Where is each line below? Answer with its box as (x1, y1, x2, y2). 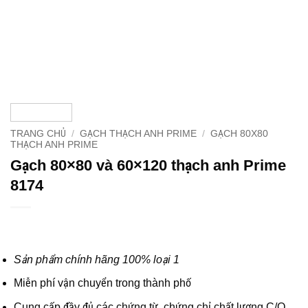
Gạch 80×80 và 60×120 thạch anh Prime (10, 156, 286, 174)
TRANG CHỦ (10, 129, 66, 139)
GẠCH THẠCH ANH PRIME (80, 129, 197, 139)
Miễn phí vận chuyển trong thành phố (14, 277, 191, 289)
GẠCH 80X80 (210, 129, 269, 139)
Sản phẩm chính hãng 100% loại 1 (14, 253, 179, 265)
